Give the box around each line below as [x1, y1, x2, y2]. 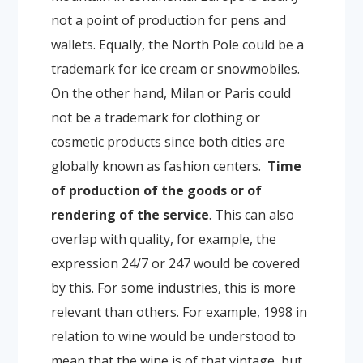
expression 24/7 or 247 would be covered [50, 254, 300, 272]
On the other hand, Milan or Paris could [50, 83, 291, 102]
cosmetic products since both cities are [50, 132, 285, 151]
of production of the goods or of [50, 181, 262, 199]
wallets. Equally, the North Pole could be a [50, 35, 304, 53]
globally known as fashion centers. [50, 156, 264, 175]
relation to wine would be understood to [50, 327, 296, 345]
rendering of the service [50, 205, 209, 224]
